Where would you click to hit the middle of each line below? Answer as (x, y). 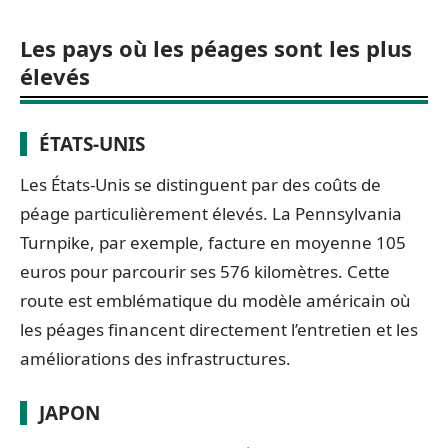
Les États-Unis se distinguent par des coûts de (200, 184)
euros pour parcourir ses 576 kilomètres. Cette (205, 271)
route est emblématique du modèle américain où (215, 300)
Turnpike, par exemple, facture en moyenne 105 (213, 242)
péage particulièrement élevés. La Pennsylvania (211, 213)
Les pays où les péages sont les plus (216, 47)
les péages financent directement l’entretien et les (219, 329)
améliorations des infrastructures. (155, 358)
